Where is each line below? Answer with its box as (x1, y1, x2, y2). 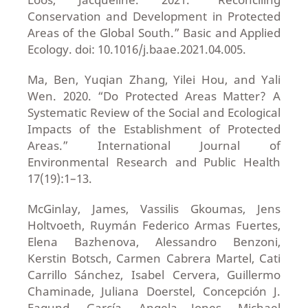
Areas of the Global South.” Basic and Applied (27, 25, 281, 41)
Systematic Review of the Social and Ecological (27, 104, 281, 121)
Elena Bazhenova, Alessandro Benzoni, (27, 234, 281, 250)
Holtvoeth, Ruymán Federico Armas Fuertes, (27, 217, 281, 234)
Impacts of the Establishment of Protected (27, 121, 281, 137)
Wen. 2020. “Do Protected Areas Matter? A (27, 88, 281, 104)
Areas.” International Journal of (27, 137, 281, 154)
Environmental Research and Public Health (27, 154, 281, 170)
